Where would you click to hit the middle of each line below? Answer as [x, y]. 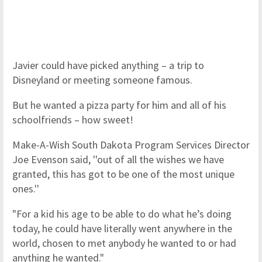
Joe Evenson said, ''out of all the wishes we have [118, 159]
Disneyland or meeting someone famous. [104, 80]
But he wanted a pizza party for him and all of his [119, 105]
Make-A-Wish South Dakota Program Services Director [131, 145]
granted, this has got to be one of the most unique [123, 174]
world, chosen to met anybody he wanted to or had [124, 243]
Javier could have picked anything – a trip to [108, 65]
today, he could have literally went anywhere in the [122, 228]
